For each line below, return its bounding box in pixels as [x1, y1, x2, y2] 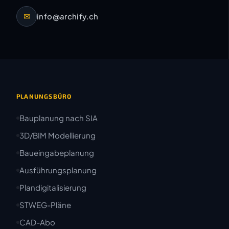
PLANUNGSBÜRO [16, 93, 72, 100]
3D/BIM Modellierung [19, 130, 96, 141]
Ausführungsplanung [19, 165, 97, 175]
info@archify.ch [37, 11, 99, 21]
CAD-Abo [19, 217, 55, 227]
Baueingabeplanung [19, 148, 94, 158]
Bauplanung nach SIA [19, 113, 98, 123]
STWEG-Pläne [19, 200, 71, 210]
